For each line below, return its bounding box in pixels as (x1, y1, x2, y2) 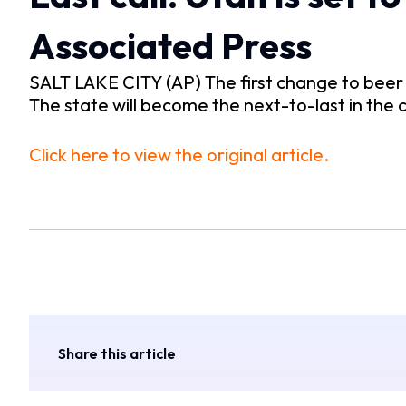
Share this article (58, 343, 176, 362)
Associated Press (29, 22, 312, 68)
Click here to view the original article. (29, 142, 329, 166)
